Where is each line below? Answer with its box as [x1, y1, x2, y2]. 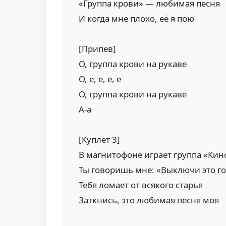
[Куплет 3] [79, 134, 120, 145]
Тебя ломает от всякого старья [79, 179, 203, 191]
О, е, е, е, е [79, 73, 121, 85]
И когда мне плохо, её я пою [79, 13, 194, 24]
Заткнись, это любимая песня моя [79, 194, 219, 206]
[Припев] [79, 43, 116, 54]
